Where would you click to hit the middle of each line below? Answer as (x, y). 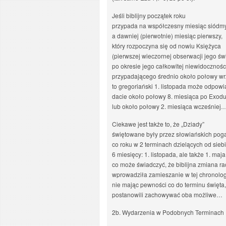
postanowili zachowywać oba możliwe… (167, 194)
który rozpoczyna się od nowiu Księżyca (166, 46)
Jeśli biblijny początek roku (149, 15)
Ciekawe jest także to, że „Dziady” (158, 124)
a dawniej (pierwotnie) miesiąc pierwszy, (167, 36)
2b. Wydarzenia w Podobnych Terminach (168, 212)
